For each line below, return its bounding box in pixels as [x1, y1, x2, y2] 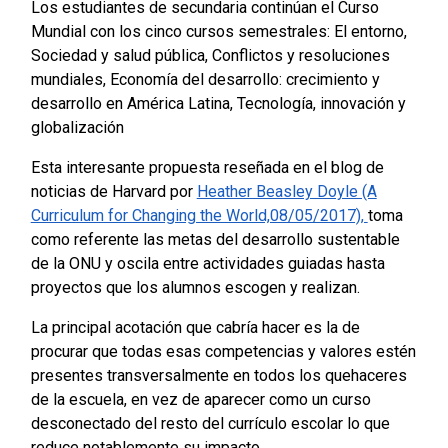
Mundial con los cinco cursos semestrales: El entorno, [30, 22, 407, 42]
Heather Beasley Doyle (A [196, 182, 377, 202]
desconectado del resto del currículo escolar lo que [30, 414, 390, 434]
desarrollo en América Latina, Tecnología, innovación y [30, 94, 406, 114]
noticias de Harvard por [30, 182, 197, 202]
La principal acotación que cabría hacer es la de [30, 318, 360, 338]
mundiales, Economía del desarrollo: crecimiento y [30, 70, 380, 90]
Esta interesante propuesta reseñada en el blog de [30, 158, 384, 178]
